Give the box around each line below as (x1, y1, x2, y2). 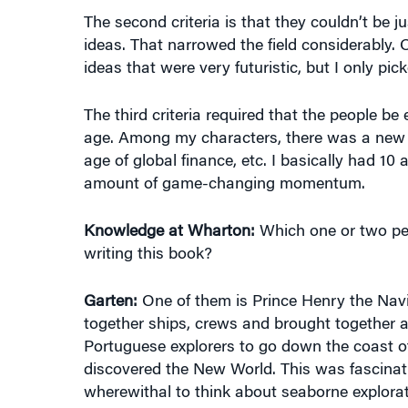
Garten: (83, 294, 138, 311)
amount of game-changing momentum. (83, 177, 365, 193)
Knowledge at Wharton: (83, 224, 255, 240)
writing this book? (83, 247, 212, 263)
